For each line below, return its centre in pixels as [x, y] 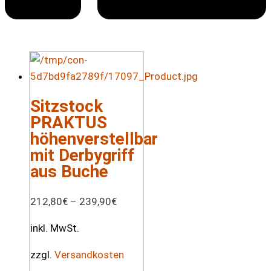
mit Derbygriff [82, 155]
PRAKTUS [69, 123]
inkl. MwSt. [55, 228]
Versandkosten [89, 255]
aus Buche [69, 172]
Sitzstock [67, 106]
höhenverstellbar [94, 139]
